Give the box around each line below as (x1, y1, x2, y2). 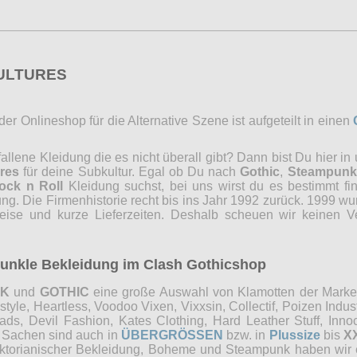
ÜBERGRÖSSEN (120, 328, 223, 342)
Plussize (269, 328, 320, 342)
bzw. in (222, 328, 269, 342)
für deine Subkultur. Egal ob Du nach (19, 164, 241, 178)
